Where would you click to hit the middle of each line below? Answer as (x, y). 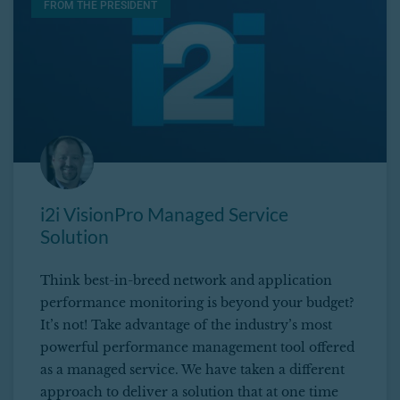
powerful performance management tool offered (197, 348)
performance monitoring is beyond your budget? (197, 303)
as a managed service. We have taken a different (192, 370)
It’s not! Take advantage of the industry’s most (186, 325)
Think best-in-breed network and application (186, 281)
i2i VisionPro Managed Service (164, 214)
